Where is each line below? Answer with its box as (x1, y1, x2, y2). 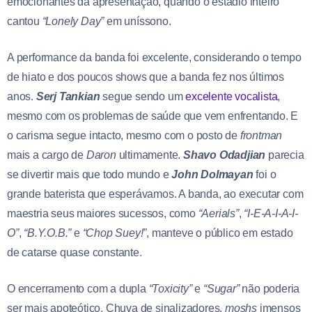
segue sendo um (100, 90, 186, 102)
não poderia (239, 282, 300, 295)
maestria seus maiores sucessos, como (7, 207, 198, 219)
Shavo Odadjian (183, 148, 266, 161)
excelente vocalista (185, 90, 278, 102)
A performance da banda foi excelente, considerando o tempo (7, 51, 302, 63)
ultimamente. (116, 148, 184, 161)
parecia (265, 148, 304, 161)
